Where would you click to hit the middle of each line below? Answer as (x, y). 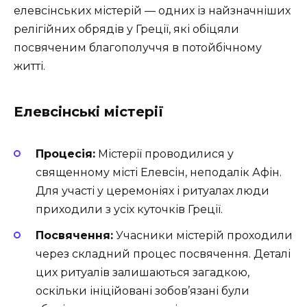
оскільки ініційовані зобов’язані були (143, 291)
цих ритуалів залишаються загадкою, (143, 272)
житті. (29, 66)
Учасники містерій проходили (203, 235)
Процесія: (65, 153)
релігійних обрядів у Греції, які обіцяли (126, 29)
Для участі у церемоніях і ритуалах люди (152, 191)
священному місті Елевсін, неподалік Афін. (159, 172)
